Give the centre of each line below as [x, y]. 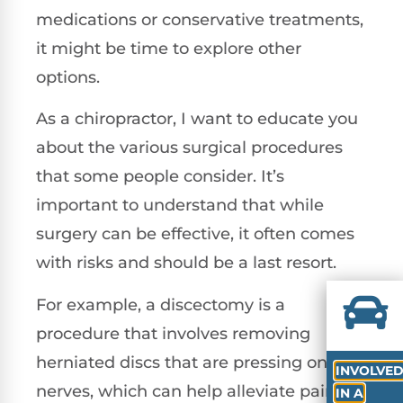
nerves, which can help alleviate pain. [188, 391]
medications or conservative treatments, [200, 19]
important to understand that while [180, 206]
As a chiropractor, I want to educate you [197, 119]
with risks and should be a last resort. [186, 263]
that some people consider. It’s [160, 177]
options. [68, 77]
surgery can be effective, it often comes [195, 234]
